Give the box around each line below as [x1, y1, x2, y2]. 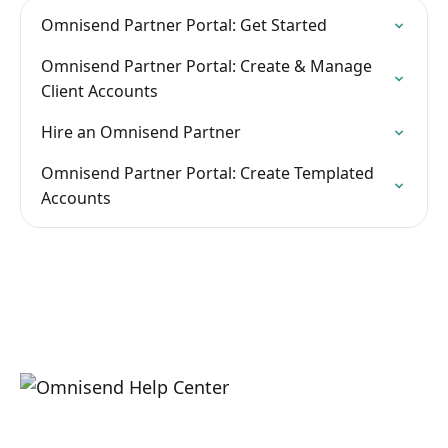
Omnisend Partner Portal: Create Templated [41, 162, 374, 184]
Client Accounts [41, 80, 158, 102]
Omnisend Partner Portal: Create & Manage [41, 55, 372, 77]
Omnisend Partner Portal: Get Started [41, 14, 327, 36]
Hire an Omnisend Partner [41, 121, 241, 143]
